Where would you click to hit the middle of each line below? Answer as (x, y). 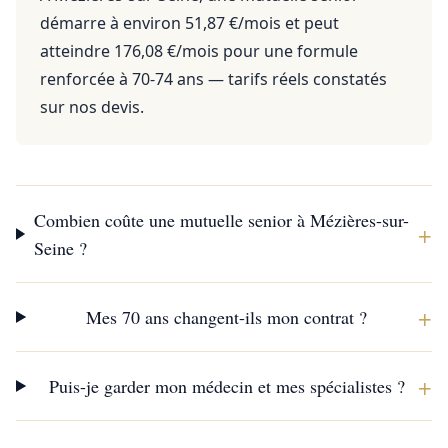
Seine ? (60, 248)
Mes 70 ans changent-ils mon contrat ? (227, 317)
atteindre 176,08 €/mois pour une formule (199, 51)
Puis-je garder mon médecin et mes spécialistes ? (226, 386)
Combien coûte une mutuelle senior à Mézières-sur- (221, 220)
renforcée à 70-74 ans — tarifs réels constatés (213, 79)
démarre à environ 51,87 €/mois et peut (189, 23)
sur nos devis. (92, 107)
